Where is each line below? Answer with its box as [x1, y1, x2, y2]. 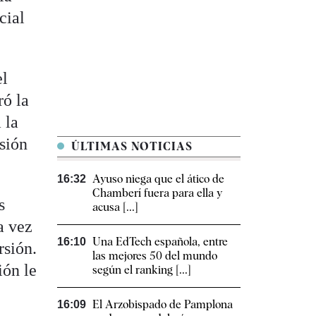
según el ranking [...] [92, 263, 191, 277]
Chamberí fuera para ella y [92, 186, 222, 200]
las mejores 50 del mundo [92, 249, 217, 263]
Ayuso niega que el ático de [92, 172, 224, 186]
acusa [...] [92, 200, 138, 214]
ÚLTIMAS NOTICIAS [68, 140, 193, 154]
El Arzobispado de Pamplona [92, 298, 233, 312]
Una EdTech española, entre [92, 235, 228, 249]
